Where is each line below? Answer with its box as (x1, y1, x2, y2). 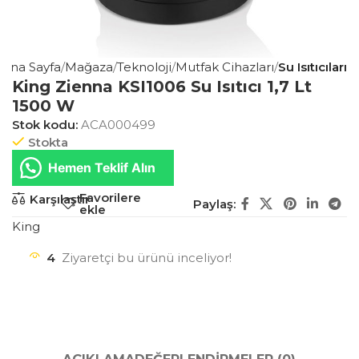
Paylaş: (193, 196, 236, 212)
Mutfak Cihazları (175, 58, 274, 75)
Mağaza (64, 58, 113, 75)
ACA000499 (81, 116, 155, 132)
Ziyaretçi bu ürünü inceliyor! (62, 250, 232, 266)
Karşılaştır (29, 191, 90, 207)
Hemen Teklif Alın (48, 159, 155, 175)
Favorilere (79, 189, 142, 205)
